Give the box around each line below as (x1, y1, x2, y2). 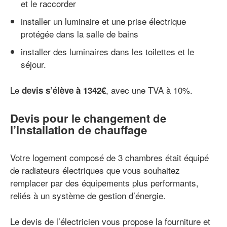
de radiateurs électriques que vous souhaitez (10, 164, 180, 177)
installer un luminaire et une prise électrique (21, 14, 186, 27)
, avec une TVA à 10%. (106, 83, 193, 96)
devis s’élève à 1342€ (22, 84, 106, 96)
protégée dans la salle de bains (21, 27, 138, 40)
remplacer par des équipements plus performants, (10, 176, 199, 190)
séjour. (21, 57, 46, 70)
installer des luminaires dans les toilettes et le (21, 45, 194, 58)
